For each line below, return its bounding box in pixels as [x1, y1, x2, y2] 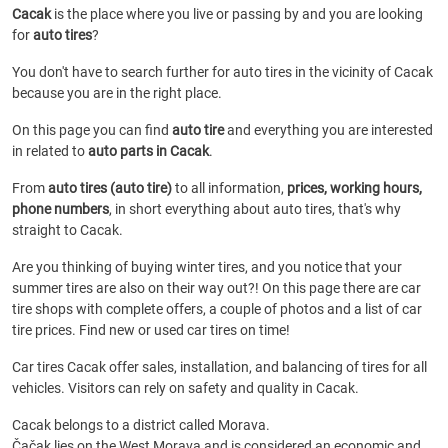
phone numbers [12, 201, 109, 217]
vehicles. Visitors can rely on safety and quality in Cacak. [12, 380, 359, 396]
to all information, [172, 180, 287, 196]
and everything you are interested [224, 122, 433, 138]
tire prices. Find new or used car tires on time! [12, 322, 290, 338]
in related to [12, 143, 88, 159]
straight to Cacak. [12, 222, 123, 238]
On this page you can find [12, 122, 172, 138]
